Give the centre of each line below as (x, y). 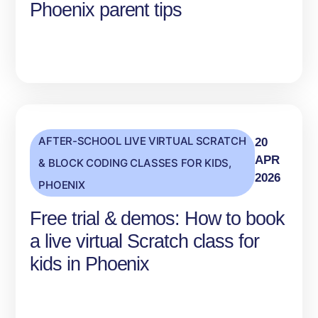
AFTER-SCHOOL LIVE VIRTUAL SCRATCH (142, 141)
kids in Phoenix (90, 264)
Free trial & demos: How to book (157, 219)
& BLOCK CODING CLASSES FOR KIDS (134, 163)
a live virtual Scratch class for (144, 242)
